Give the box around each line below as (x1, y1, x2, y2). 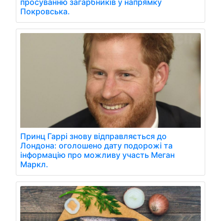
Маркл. (20, 159, 48, 169)
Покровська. (20, 6, 70, 16)
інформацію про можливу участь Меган (20, 149, 175, 160)
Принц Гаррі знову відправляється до (20, 131, 167, 141)
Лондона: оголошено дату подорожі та (20, 140, 173, 150)
